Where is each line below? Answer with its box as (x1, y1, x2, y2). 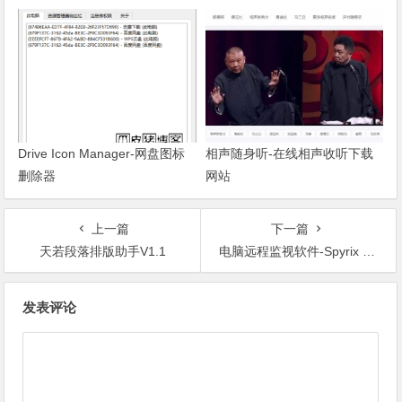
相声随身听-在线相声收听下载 (205, 145, 373, 161)
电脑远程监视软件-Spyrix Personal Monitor (218, 243, 363, 258)
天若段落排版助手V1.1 (39, 243, 166, 258)
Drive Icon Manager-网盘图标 (18, 145, 186, 161)
